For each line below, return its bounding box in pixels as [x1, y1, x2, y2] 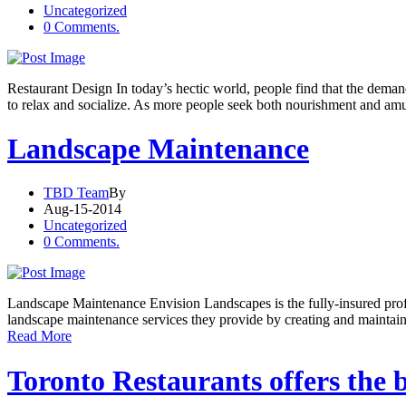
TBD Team [43, 185, 109, 201]
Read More [7, 328, 72, 344]
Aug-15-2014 [43, 201, 121, 217]
